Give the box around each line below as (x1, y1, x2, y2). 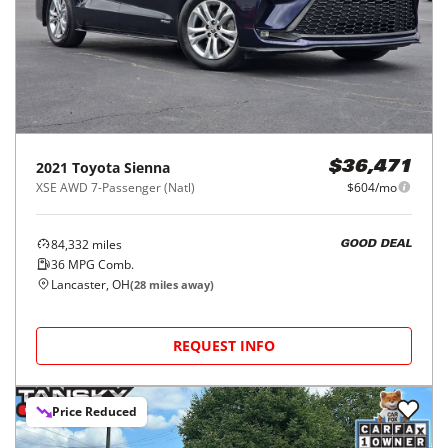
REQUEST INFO (173, 335, 275, 355)
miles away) (146, 276, 214, 292)
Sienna (124, 157, 170, 177)
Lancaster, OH (51, 275, 130, 293)
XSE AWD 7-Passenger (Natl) (36, 178, 195, 196)
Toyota (72, 157, 120, 177)
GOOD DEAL (340, 239, 412, 251)
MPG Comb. (65, 255, 134, 273)
